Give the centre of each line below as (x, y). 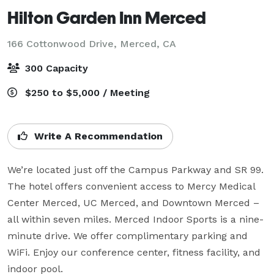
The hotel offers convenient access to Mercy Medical (131, 186)
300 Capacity (55, 68)
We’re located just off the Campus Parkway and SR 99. (135, 169)
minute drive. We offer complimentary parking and (128, 235)
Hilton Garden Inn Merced (107, 17)
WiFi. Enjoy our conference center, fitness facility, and (134, 252)
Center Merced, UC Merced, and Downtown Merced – (133, 202)
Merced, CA (148, 43)
